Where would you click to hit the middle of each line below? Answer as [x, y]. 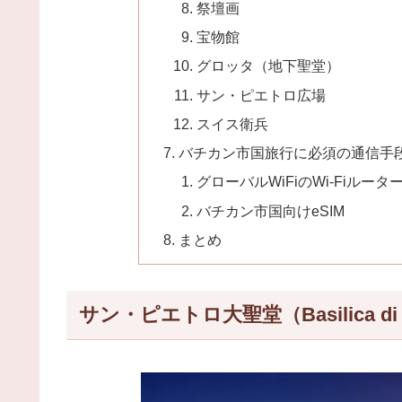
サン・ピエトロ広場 [261, 95]
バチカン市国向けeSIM [270, 210]
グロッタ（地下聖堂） [268, 66]
